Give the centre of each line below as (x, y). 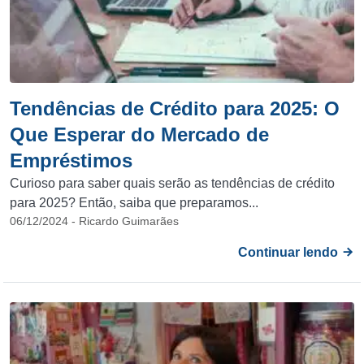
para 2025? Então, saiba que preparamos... (134, 203)
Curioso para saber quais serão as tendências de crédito (172, 183)
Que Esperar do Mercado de (139, 134)
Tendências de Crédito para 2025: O (175, 108)
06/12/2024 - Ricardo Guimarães (94, 221)
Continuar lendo (290, 252)
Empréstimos (71, 160)
